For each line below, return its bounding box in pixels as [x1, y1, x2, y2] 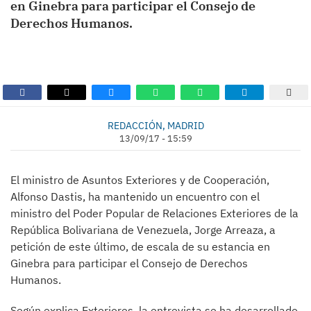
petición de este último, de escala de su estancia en [10, 239, 270, 253]
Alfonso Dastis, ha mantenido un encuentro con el [10, 190, 260, 203]
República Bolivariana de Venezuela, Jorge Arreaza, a [10, 223, 276, 237]
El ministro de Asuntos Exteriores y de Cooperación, [10, 173, 269, 187]
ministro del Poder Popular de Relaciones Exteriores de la [10, 206, 299, 220]
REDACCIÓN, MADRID [107, 119, 204, 132]
